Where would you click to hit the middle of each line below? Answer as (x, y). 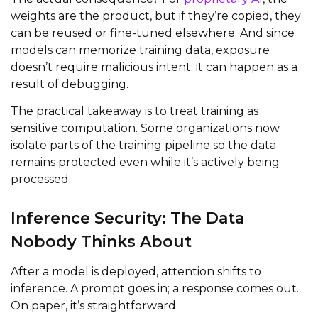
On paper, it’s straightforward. (94, 305)
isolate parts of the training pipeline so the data (143, 145)
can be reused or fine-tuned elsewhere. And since (153, 33)
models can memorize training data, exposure (140, 50)
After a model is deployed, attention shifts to (136, 271)
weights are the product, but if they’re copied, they (156, 16)
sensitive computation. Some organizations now (145, 128)
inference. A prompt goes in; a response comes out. (155, 288)
